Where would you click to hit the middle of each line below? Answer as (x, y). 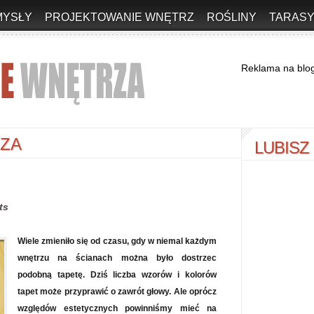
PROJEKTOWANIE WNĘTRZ (120, 17)
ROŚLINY (232, 17)
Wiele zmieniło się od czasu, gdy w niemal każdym (117, 241)
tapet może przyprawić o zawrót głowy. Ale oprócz (117, 292)
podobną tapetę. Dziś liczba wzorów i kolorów (117, 275)
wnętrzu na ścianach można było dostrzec (117, 258)
